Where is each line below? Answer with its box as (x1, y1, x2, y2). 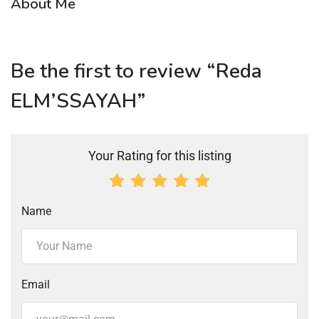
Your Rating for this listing (88, 147, 231, 163)
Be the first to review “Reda (11, 57, 262, 85)
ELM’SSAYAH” (11, 87, 146, 115)
